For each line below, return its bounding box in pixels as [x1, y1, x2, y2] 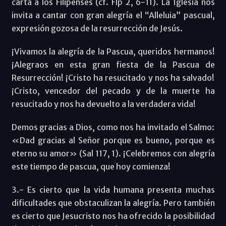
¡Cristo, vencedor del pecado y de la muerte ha [11, 85, 215, 96]
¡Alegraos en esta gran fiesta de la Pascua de [11, 59, 215, 70]
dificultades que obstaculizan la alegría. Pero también [11, 197, 215, 208]
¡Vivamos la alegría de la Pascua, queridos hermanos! [11, 46, 215, 56]
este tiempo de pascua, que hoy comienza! [11, 161, 171, 172]
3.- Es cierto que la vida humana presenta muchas [11, 184, 215, 195]
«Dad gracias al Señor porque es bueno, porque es [11, 135, 215, 145]
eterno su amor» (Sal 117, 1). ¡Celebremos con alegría [11, 148, 215, 158]
